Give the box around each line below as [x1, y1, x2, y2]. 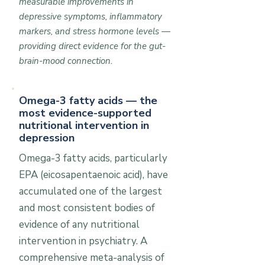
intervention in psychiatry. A [19, 234, 147, 248]
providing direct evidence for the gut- [19, 40, 166, 52]
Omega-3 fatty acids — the [19, 93, 157, 108]
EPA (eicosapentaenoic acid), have [19, 168, 168, 182]
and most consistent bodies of [19, 201, 155, 215]
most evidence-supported [19, 106, 151, 120]
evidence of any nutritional [19, 218, 140, 231]
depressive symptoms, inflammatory [19, 11, 162, 22]
